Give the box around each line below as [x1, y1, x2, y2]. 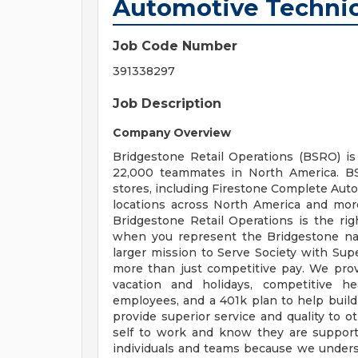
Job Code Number [113, 38, 237, 54]
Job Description [113, 96, 221, 111]
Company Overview [113, 125, 231, 140]
